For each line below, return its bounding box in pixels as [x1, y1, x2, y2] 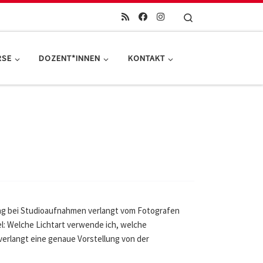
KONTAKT [127, 53, 165, 64]
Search [194, 11, 219, 22]
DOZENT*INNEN [39, 53, 101, 64]
